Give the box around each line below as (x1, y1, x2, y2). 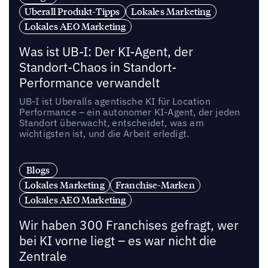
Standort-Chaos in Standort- (19, 59, 176, 75)
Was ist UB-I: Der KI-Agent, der (19, 43, 193, 60)
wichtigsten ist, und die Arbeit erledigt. (19, 127, 190, 139)
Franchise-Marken (115, 179, 195, 191)
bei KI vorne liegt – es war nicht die (19, 233, 217, 249)
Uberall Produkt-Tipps (24, 5, 120, 17)
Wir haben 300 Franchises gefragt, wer (19, 217, 239, 234)
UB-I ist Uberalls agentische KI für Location (19, 95, 211, 107)
